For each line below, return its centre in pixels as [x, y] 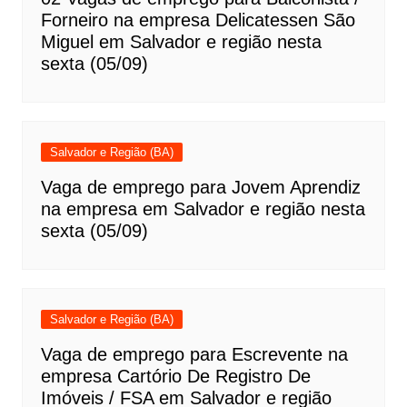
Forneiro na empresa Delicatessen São [198, 20]
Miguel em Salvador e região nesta [181, 42]
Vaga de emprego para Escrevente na [194, 355]
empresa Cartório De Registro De [175, 377]
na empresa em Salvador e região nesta [203, 209]
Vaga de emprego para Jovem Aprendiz [200, 188]
